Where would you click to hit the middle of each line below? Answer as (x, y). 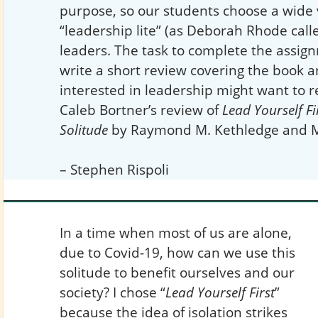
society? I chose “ (112, 292)
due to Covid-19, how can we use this (177, 252)
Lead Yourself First (220, 292)
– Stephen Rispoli (114, 170)
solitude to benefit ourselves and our (177, 272)
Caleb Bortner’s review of (141, 110)
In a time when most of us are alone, (175, 232)
